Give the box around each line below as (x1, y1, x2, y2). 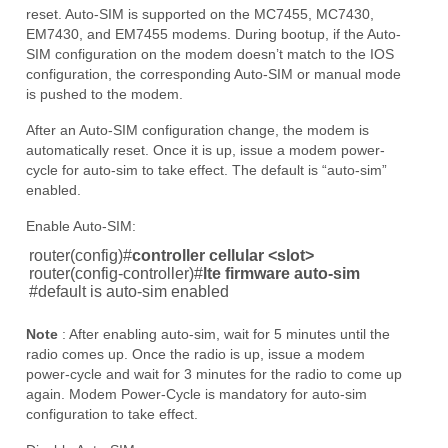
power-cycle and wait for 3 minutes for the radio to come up (26, 365, 402, 382)
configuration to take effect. (26, 405, 198, 422)
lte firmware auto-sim (202, 264, 360, 282)
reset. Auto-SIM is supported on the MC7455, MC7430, (26, 5, 374, 22)
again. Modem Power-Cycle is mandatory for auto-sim (26, 385, 367, 402)
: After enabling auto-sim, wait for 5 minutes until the (58, 325, 390, 342)
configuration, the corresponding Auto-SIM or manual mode (26, 65, 401, 82)
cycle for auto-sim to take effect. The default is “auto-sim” (26, 161, 387, 178)
